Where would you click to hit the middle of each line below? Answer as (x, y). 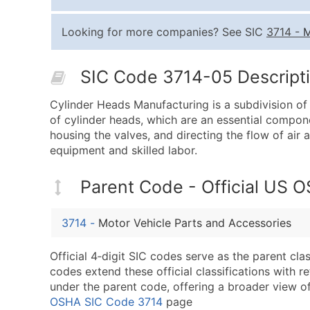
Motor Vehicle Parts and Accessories (195, 223)
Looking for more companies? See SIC (164, 32)
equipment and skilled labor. (124, 151)
